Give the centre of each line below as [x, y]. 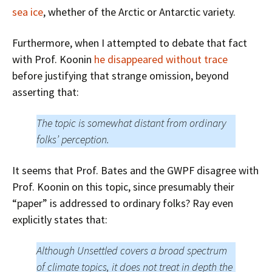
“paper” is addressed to [67, 203]
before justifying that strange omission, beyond [121, 76]
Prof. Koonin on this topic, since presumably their [123, 187]
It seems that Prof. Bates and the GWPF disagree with [135, 170]
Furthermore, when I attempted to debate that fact [130, 43]
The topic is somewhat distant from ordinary [131, 123]
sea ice [28, 12]
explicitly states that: [60, 219]
